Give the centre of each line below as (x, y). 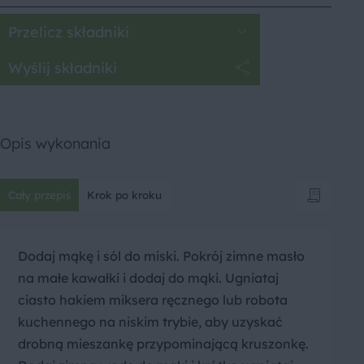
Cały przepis (39, 195)
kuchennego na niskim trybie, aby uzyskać (150, 322)
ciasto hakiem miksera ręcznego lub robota (153, 300)
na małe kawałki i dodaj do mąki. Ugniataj (148, 278)
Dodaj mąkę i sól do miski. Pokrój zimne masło (161, 256)
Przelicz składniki (69, 32)
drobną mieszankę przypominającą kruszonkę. (163, 344)
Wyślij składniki (63, 67)
